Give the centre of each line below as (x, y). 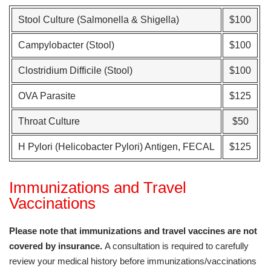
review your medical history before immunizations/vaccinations (133, 261)
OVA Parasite (47, 96)
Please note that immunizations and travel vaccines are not (133, 231)
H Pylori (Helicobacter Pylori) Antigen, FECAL (116, 147)
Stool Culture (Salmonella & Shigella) (99, 20)
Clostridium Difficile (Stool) (75, 70)
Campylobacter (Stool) (66, 45)
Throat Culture (49, 121)
